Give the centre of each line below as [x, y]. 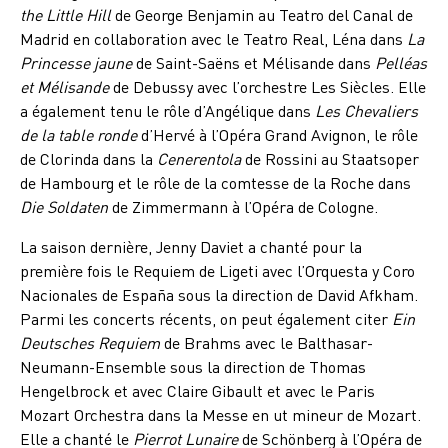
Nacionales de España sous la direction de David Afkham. [219, 295]
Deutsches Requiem [90, 343]
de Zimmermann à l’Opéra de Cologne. [243, 207]
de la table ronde [78, 135]
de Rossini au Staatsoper [330, 159]
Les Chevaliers [366, 111]
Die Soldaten [64, 207]
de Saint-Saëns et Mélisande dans [253, 63]
